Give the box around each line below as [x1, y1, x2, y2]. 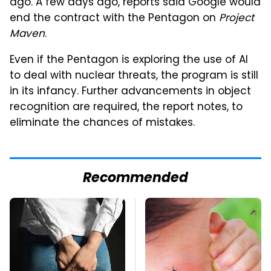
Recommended [83, 167, 188, 190]
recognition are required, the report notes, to [10, 99, 243, 116]
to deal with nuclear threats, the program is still [10, 67, 258, 85]
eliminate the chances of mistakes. [10, 114, 195, 132]
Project [219, 10, 254, 27]
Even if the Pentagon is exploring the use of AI [10, 51, 248, 69]
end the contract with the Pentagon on [10, 10, 219, 27]
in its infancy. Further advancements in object [10, 83, 251, 100]
